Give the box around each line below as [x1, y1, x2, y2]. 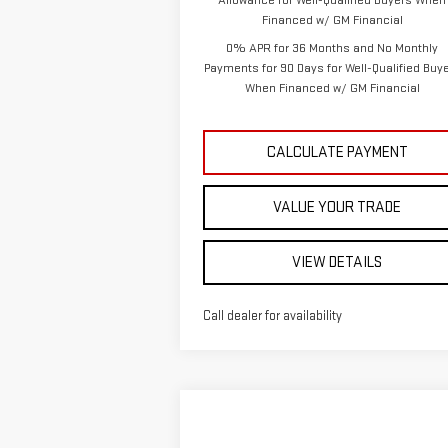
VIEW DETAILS [292, 253, 383, 273]
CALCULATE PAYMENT [266, 143, 408, 163]
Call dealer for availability [202, 308, 342, 325]
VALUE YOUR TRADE [273, 198, 402, 218]
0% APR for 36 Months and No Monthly [226, 40, 439, 57]
